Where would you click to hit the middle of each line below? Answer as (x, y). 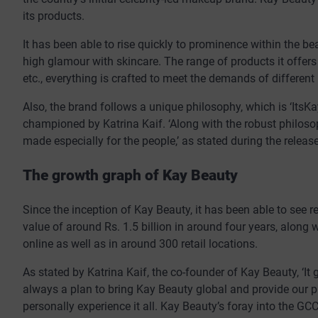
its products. (54, 16)
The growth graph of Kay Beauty (132, 175)
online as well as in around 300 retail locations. (140, 243)
